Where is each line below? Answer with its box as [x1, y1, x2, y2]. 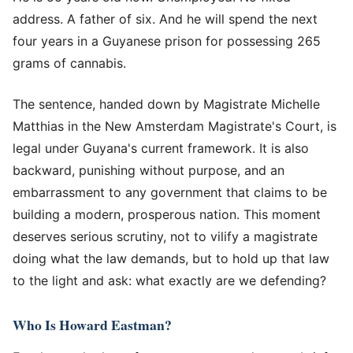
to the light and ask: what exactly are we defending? [13, 272, 326, 288]
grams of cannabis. [13, 54, 126, 71]
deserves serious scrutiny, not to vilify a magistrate [13, 228, 318, 244]
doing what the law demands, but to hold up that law [13, 250, 329, 266]
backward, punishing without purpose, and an [13, 162, 284, 178]
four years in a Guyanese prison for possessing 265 [13, 32, 321, 49]
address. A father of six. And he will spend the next [13, 10, 318, 27]
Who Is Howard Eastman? [13, 314, 172, 335]
